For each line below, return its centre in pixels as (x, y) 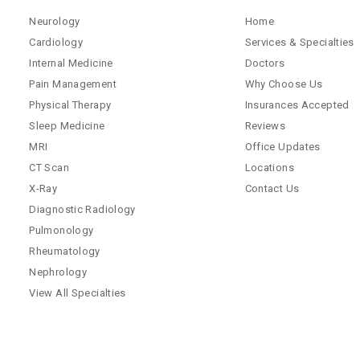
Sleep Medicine (67, 125)
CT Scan (49, 167)
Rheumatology (65, 251)
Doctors (265, 63)
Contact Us (272, 188)
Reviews (265, 125)
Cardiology (56, 42)
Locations (269, 167)
